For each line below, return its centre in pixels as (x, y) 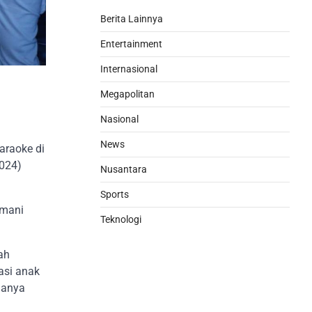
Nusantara (124, 169)
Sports (115, 194)
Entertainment (131, 44)
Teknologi (121, 219)
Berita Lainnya (132, 19)
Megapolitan (127, 94)
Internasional (129, 69)
